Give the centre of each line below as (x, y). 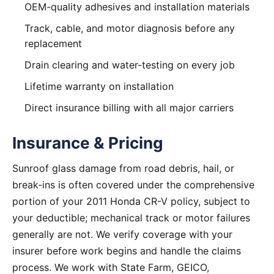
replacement (53, 43)
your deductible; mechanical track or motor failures (131, 218)
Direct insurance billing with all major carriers (129, 108)
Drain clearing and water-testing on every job (130, 65)
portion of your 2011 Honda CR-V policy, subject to (131, 201)
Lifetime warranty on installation (99, 86)
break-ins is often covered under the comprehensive (133, 185)
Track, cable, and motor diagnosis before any (130, 28)
